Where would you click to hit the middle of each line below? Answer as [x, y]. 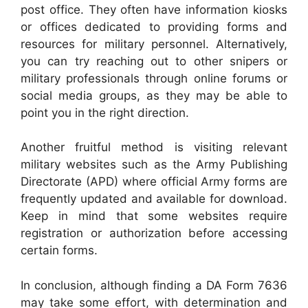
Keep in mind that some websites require [154, 216]
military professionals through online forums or [154, 78]
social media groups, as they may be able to [154, 95]
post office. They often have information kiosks [154, 9]
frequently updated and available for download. [154, 199]
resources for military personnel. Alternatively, [154, 44]
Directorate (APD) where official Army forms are [154, 182]
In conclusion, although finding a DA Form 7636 [154, 285]
